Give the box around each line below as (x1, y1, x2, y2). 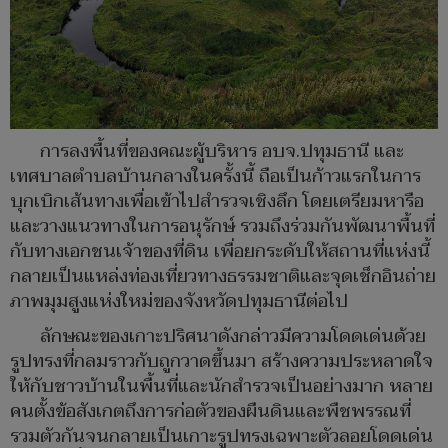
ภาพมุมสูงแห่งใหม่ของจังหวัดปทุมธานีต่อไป (10, 285, 348, 317)
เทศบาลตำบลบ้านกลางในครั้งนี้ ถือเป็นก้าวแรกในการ (10, 160, 421, 192)
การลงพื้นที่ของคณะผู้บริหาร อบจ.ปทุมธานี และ (40, 135, 404, 167)
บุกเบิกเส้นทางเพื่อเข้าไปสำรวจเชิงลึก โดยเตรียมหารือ (10, 185, 424, 217)
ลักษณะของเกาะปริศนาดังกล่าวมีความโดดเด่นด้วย (40, 320, 426, 352)
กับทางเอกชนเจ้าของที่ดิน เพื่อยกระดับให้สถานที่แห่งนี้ (10, 235, 430, 267)
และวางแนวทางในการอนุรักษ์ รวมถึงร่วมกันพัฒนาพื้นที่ (10, 210, 435, 242)
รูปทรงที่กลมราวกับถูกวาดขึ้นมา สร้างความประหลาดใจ (10, 345, 433, 377)
